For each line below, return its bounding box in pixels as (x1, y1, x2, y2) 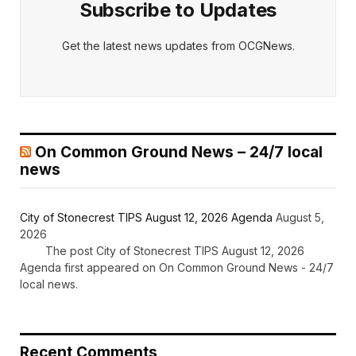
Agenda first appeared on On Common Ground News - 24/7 (20, 261, 334, 275)
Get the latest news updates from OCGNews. (61, 39, 295, 53)
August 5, (276, 211, 324, 225)
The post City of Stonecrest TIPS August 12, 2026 (20, 244, 304, 258)
